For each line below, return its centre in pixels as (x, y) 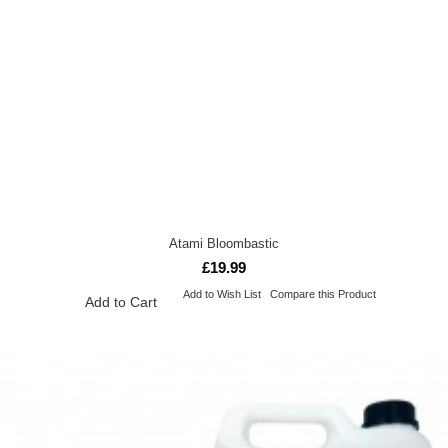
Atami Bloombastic (224, 243)
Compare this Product (322, 293)
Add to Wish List (221, 293)
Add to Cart (120, 301)
